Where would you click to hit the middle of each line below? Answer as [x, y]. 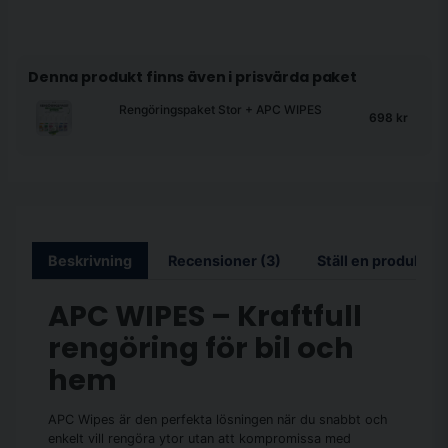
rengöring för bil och [201, 347]
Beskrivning [90, 260]
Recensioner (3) [224, 260]
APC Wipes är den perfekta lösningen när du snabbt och [218, 420]
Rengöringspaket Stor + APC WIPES [220, 110]
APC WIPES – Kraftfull [205, 315]
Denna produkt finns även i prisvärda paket [192, 76]
